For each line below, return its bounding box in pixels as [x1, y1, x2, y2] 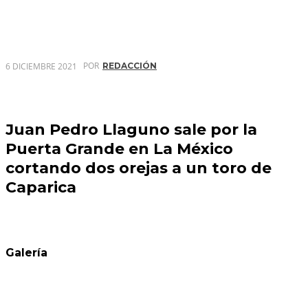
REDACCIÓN [102, 60, 157, 71]
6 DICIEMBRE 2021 [5, 60, 77, 72]
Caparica [5, 178, 76, 197]
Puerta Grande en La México [5, 140, 233, 158]
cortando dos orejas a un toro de [5, 159, 272, 177]
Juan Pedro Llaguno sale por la [5, 120, 257, 139]
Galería [5, 245, 47, 259]
